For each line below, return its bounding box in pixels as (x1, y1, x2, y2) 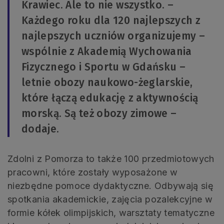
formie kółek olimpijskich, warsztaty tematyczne (7, 207, 214, 218)
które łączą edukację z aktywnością (21, 91, 198, 105)
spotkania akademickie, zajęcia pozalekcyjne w (7, 194, 213, 205)
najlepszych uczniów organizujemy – (21, 29, 205, 43)
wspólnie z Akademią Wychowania (21, 45, 192, 58)
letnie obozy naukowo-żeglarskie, (21, 76, 193, 89)
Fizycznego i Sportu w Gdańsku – (21, 60, 186, 74)
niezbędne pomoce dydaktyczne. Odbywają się (7, 180, 214, 191)
